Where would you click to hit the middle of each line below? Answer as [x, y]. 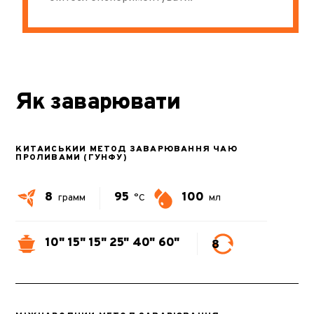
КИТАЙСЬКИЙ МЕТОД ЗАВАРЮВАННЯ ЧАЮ [127, 149]
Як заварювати [98, 103]
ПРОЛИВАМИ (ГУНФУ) [71, 157]
